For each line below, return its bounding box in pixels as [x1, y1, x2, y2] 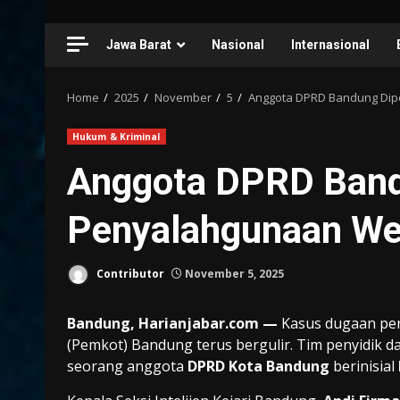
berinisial [329, 356, 398, 377]
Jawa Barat [106, 37, 171, 53]
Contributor [94, 266, 164, 282]
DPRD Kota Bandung [187, 356, 329, 377]
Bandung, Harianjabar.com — [67, 313, 278, 334]
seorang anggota [67, 356, 187, 377]
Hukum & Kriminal [72, 130, 161, 144]
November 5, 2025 [182, 266, 284, 282]
